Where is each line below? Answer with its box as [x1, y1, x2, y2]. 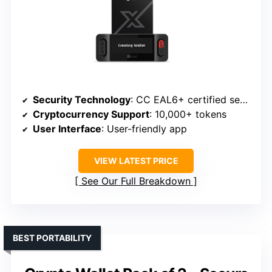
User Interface [33, 123, 101, 135]
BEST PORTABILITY [13, 233, 92, 243]
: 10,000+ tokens [149, 108, 226, 121]
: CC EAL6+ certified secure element [131, 93, 240, 106]
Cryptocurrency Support [33, 108, 149, 121]
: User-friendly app [101, 123, 187, 135]
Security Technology [33, 93, 131, 106]
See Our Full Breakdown [81, 175, 191, 188]
